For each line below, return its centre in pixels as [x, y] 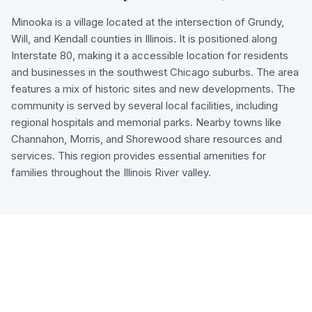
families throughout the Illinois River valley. [111, 172]
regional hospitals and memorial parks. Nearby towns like [146, 122]
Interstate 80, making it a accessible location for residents [150, 55]
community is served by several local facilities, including [145, 106]
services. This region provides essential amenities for [139, 156]
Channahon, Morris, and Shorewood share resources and [147, 139]
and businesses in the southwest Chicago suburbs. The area [155, 72]
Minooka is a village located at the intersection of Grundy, [148, 22]
